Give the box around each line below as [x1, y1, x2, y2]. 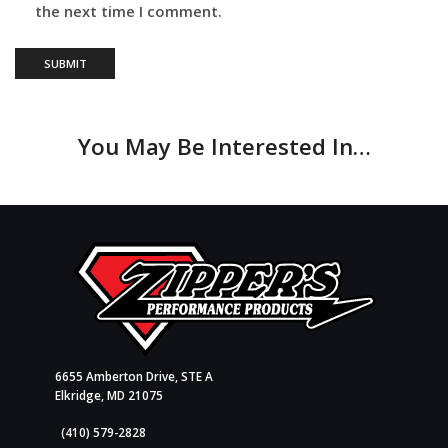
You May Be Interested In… [77, 131, 371, 163]
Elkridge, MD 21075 [55, 386, 163, 403]
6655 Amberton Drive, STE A [55, 367, 213, 384]
